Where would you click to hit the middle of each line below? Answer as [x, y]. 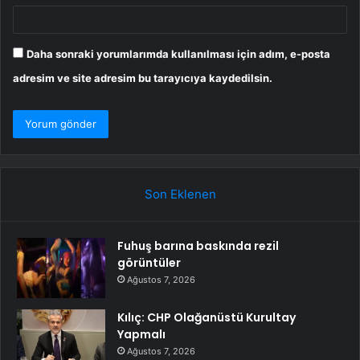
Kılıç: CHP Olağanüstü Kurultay [207, 318]
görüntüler [149, 263]
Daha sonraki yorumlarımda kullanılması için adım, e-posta [178, 54]
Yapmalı [141, 335]
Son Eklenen [180, 194]
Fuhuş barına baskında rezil [198, 246]
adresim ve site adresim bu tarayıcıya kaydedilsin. [143, 78]
